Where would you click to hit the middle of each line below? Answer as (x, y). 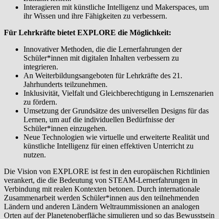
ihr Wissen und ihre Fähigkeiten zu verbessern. (95, 16)
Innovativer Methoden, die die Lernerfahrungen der (103, 49)
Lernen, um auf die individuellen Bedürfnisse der (99, 120)
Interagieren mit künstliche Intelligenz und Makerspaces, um (116, 7)
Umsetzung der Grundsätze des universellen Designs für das (116, 111)
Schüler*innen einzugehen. (65, 129)
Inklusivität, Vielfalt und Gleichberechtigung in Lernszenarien (119, 93)
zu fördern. (40, 102)
